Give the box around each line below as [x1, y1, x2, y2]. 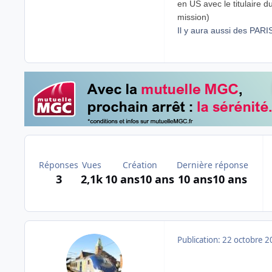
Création [122, 159, 157, 171]
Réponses [39, 159, 79, 171]
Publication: [177, 234, 222, 246]
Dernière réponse [177, 159, 249, 171]
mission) [177, 12, 209, 22]
